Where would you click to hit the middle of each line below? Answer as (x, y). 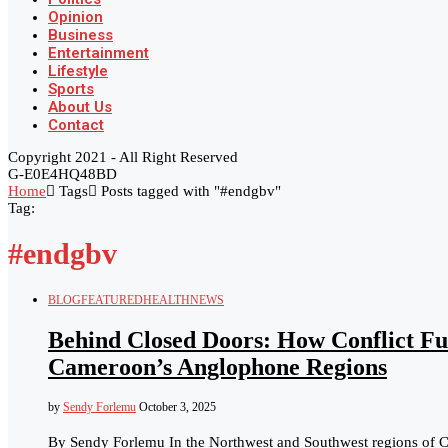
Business (80, 35)
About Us (80, 107)
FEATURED (112, 300)
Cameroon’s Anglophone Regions (217, 366)
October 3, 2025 (177, 406)
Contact (76, 125)
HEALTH (166, 300)
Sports (71, 89)
